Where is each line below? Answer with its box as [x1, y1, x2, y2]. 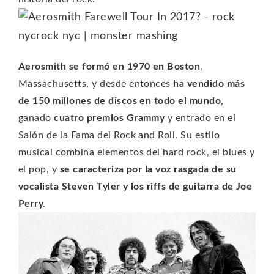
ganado [18, 113, 54, 123]
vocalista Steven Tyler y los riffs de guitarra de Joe [18, 181, 253, 191]
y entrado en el [165, 113, 236, 123]
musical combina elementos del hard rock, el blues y [18, 147, 255, 157]
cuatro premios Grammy [54, 113, 165, 123]
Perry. [18, 198, 46, 209]
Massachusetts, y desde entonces [18, 78, 174, 89]
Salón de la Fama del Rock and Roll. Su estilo [18, 130, 220, 140]
